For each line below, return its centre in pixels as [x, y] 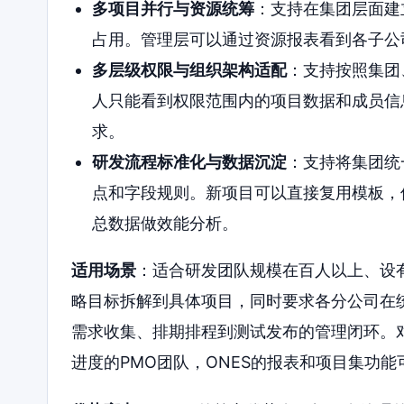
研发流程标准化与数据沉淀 [189, 161]
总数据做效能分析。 [165, 223]
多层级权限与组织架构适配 [189, 69]
